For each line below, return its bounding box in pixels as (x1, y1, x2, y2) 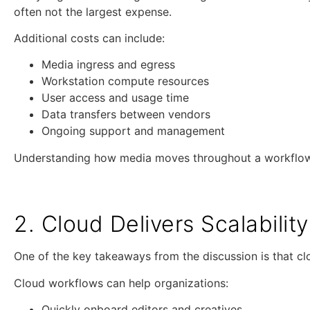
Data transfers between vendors (42, 107, 210, 122)
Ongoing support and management (42, 124, 225, 138)
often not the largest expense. (14, 4, 172, 19)
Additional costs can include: (14, 30, 165, 45)
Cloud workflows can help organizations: (14, 275, 228, 290)
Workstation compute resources (42, 74, 209, 89)
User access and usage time (42, 91, 189, 105)
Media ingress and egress (42, 57, 175, 72)
